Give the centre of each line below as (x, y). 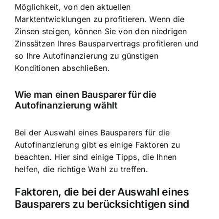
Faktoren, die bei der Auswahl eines (102, 191)
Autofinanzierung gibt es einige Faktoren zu (98, 144)
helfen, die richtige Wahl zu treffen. (81, 169)
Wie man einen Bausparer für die (86, 95)
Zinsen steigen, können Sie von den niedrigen (101, 31)
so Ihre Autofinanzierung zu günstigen (87, 55)
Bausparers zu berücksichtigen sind (102, 204)
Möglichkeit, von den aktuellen (73, 7)
